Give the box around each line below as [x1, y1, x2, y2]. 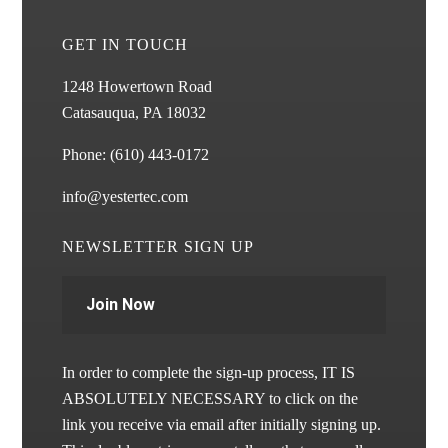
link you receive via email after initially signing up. [62, 416, 382, 434]
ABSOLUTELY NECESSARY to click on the [62, 390, 359, 408]
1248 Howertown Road [62, 78, 213, 96]
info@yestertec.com [62, 188, 189, 206]
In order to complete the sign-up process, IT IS [62, 364, 356, 382]
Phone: [62, 146, 111, 164]
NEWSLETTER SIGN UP [62, 238, 255, 256]
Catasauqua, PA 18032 [62, 104, 207, 122]
